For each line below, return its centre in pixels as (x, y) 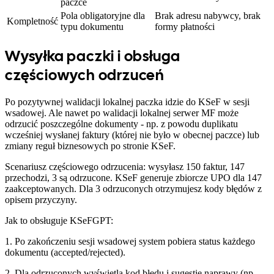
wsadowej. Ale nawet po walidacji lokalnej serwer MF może (122, 113)
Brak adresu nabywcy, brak (208, 16)
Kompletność (32, 21)
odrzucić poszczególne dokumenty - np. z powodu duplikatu (121, 124)
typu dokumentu (92, 27)
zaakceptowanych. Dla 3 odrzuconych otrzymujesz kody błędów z (133, 189)
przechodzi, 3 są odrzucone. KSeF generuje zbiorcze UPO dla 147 (133, 178)
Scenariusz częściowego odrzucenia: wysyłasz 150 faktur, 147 (125, 167)
